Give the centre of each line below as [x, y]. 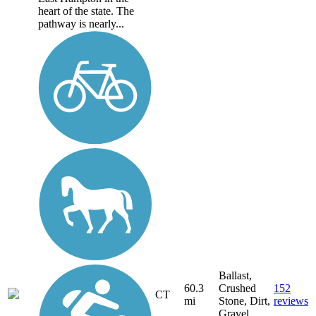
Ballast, [235, 276]
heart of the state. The [86, 11]
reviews [291, 301]
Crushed [237, 288]
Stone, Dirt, [244, 301]
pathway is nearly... [81, 23]
